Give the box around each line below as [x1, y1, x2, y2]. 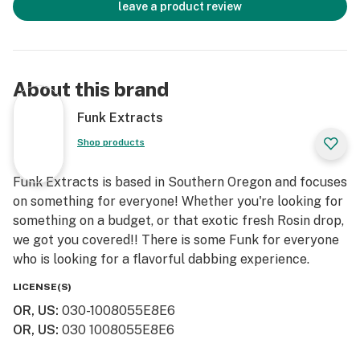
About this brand [13, 78, 169, 100]
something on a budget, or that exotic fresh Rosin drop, [13, 213, 344, 228]
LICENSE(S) [13, 281, 72, 292]
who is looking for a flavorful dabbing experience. [13, 252, 309, 267]
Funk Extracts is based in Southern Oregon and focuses [13, 174, 347, 190]
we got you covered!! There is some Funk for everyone [13, 232, 339, 247]
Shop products [77, 137, 145, 148]
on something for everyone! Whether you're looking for [13, 194, 343, 209]
